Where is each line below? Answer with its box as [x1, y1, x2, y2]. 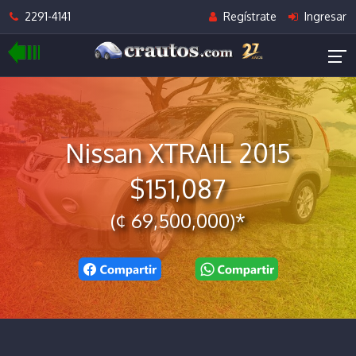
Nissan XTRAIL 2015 [65, 137, 291, 169]
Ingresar [300, 10, 346, 23]
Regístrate [219, 10, 277, 23]
